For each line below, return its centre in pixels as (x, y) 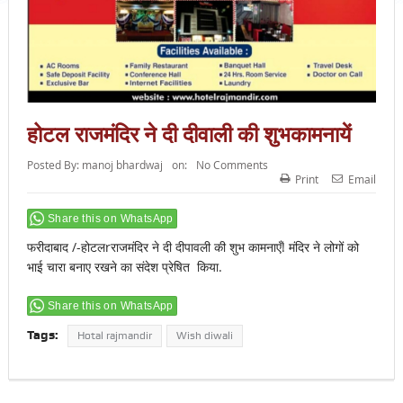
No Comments (232, 164)
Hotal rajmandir (114, 335)
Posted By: (54, 164)
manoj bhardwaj (122, 164)
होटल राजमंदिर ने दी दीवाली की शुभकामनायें (188, 134)
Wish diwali (204, 335)
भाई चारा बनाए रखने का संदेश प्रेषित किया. (124, 266)
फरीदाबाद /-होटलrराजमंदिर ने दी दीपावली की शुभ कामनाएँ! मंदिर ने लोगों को (194, 246)
